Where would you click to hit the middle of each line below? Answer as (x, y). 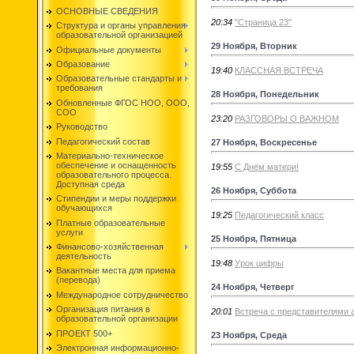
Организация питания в (103, 309)
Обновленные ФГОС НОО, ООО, (123, 102)
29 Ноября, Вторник (254, 45)
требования (79, 88)
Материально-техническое (110, 155)
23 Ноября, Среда (249, 335)
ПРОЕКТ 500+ (84, 333)
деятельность (84, 256)
